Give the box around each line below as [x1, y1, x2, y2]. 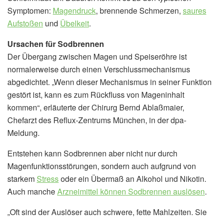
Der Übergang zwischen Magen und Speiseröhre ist [7, 50, 187, 62]
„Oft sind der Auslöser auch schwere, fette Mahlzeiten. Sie [7, 206, 207, 218]
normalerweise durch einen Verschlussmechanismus [7, 63, 190, 75]
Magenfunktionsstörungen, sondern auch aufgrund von [7, 160, 196, 172]
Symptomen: [7, 4, 53, 16]
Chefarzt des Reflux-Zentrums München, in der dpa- [7, 114, 186, 126]
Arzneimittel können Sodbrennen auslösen [57, 185, 205, 197]
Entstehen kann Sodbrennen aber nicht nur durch [7, 147, 177, 159]
